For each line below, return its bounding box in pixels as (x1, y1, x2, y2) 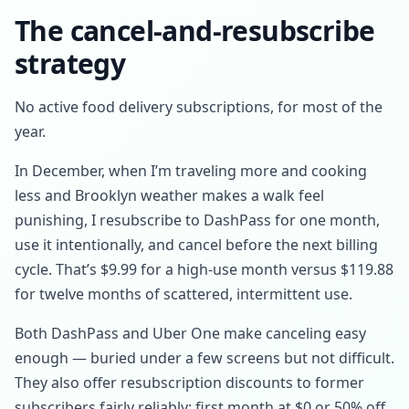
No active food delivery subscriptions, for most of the (15, 97, 383, 117)
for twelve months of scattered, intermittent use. (15, 284, 352, 304)
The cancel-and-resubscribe (15, 12, 375, 49)
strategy (15, 45, 126, 82)
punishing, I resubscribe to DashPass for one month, (15, 210, 380, 230)
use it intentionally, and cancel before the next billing (15, 235, 378, 255)
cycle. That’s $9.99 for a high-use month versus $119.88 (15, 259, 393, 279)
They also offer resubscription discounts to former (15, 372, 364, 393)
